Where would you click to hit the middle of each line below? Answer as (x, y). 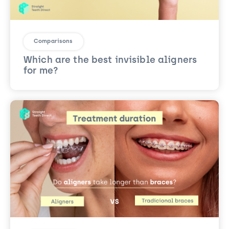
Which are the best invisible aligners (110, 60)
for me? (41, 71)
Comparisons (53, 41)
